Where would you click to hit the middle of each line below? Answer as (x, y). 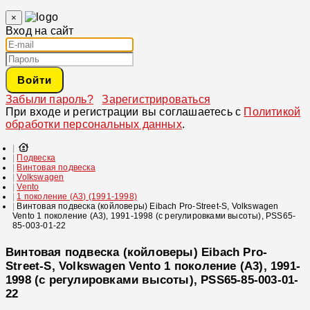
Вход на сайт (40, 31)
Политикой (272, 112)
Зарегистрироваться (156, 100)
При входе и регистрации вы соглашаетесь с (125, 112)
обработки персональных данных (94, 125)
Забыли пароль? (49, 100)
